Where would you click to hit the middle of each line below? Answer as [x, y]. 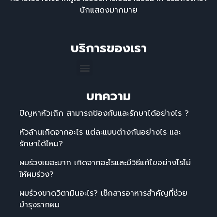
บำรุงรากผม [39, 205]
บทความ [108, 96]
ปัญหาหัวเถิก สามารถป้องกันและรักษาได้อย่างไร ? [104, 114]
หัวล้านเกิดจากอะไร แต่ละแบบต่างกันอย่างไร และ [100, 132]
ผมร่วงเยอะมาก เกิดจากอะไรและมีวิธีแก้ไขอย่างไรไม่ [105, 163]
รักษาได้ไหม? [41, 144]
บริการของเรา [108, 48]
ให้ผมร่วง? [37, 175]
